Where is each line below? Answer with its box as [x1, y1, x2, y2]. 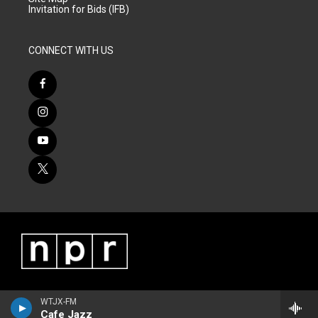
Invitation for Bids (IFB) [28, 4, 129, 15]
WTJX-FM [40, 297, 77, 307]
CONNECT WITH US [28, 45, 114, 56]
